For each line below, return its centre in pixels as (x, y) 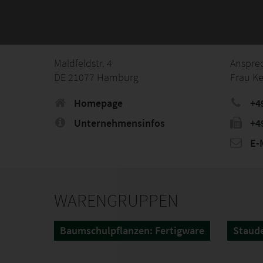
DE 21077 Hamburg (96, 77)
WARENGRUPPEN (116, 200)
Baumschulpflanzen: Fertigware (132, 230)
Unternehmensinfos (118, 123)
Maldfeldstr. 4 (83, 63)
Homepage (97, 103)
